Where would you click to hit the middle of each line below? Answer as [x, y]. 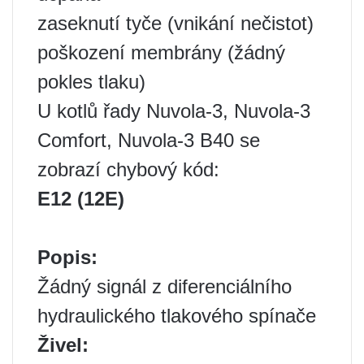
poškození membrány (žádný [161, 52]
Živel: [63, 345]
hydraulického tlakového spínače [177, 316]
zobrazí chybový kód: [128, 169]
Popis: [67, 257]
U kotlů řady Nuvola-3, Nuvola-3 [174, 111]
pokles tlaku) [91, 82]
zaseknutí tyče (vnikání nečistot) [175, 23]
